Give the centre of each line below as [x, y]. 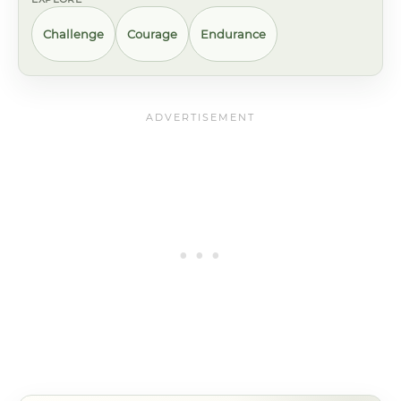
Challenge [73, 34]
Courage [152, 34]
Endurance [233, 34]
